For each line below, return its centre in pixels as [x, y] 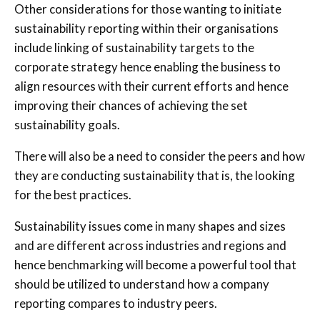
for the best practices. [73, 194]
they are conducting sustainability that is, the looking [155, 175]
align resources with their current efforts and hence [151, 86]
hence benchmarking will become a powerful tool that [155, 264]
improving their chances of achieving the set [131, 105]
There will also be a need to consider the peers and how [160, 156]
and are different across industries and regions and [150, 245]
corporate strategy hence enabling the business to [147, 66]
